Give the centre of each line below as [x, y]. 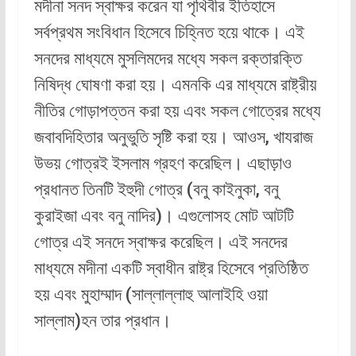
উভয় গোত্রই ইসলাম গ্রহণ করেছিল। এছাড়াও [163, 164]
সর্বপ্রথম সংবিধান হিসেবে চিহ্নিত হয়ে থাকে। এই [169, 33]
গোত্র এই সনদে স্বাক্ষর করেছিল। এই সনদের [161, 242]
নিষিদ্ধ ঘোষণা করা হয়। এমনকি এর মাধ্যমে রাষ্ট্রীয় [175, 85]
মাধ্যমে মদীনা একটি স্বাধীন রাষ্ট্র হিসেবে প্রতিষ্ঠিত [171, 269]
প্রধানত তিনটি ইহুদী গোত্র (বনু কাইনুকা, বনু [156, 190]
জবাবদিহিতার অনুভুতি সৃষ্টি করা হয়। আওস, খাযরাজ [173, 137]
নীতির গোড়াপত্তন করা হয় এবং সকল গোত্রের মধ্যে [177, 111]
